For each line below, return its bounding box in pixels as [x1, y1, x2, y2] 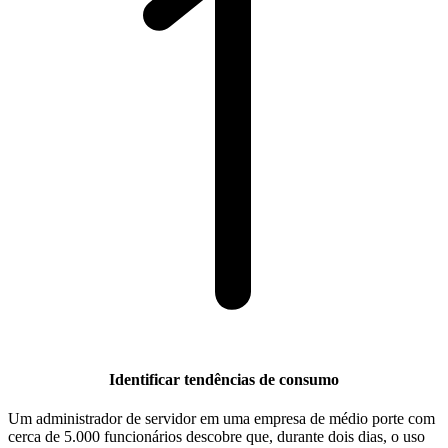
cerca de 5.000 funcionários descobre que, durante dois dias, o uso [8, 428, 425, 446]
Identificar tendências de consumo [109, 371, 339, 389]
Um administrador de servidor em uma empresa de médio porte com [8, 410, 435, 428]
